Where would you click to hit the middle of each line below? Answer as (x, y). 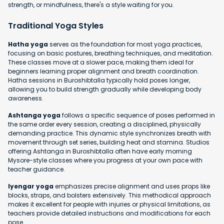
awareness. (26, 98)
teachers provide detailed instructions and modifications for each (109, 213)
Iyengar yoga (31, 186)
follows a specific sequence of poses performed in (138, 115)
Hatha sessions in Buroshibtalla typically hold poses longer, (99, 80)
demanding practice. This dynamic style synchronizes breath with (109, 133)
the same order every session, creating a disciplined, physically (104, 124)
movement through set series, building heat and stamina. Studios (109, 142)
